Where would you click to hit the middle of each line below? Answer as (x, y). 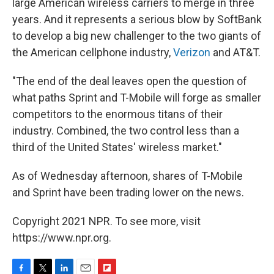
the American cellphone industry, (93, 52)
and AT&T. (235, 52)
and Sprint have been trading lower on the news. (128, 192)
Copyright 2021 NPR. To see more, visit (106, 221)
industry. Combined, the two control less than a (126, 130)
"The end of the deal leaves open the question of (130, 81)
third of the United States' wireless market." (117, 147)
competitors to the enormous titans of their (117, 114)
